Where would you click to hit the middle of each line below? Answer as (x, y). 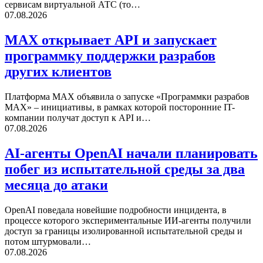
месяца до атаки (56, 185)
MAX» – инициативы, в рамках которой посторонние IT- (120, 107)
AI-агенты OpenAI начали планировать (131, 153)
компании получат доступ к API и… (78, 117)
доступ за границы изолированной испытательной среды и (124, 231)
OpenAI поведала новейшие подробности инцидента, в (116, 210)
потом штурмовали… (48, 241)
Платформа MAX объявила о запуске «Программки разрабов (127, 96)
